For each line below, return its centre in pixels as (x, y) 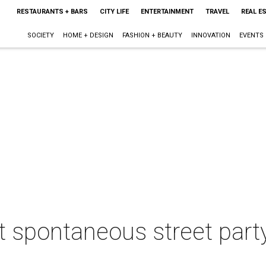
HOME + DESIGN (88, 35)
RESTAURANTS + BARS (52, 12)
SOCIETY (40, 35)
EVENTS (251, 35)
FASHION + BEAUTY (152, 35)
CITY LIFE (114, 12)
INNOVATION (210, 35)
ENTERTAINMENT (167, 12)
